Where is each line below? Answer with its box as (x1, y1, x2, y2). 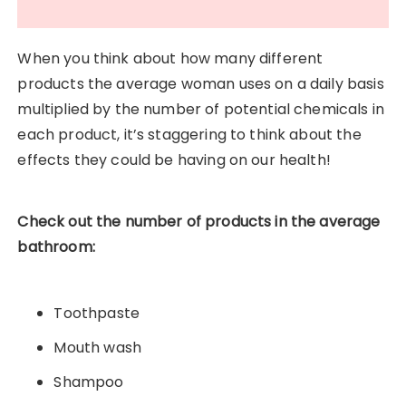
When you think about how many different (17, 48, 324, 70)
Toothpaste (53, 303, 140, 324)
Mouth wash (53, 337, 141, 359)
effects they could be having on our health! (17, 150, 331, 171)
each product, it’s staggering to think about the (17, 124, 362, 146)
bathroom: (17, 237, 95, 258)
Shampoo (53, 372, 124, 393)
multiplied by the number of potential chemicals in (17, 99, 384, 121)
